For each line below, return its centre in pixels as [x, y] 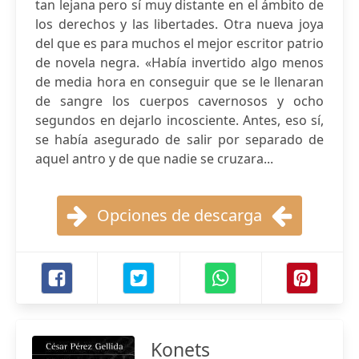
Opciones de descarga [179, 215]
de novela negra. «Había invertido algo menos [179, 63]
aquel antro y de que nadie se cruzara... [154, 159]
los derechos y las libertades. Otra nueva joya [179, 24]
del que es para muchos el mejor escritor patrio [179, 43]
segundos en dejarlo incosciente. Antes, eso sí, [179, 120]
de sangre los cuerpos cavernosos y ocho [179, 101]
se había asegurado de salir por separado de [179, 139]
